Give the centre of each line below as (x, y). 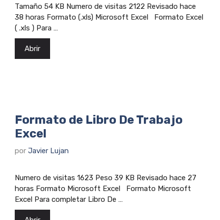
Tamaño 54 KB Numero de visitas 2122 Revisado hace (105, 7)
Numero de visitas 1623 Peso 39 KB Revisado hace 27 (106, 178)
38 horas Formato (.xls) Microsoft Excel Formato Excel (109, 17)
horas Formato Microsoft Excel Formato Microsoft (103, 188)
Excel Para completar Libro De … (69, 199)
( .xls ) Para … (36, 28)
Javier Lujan (48, 151)
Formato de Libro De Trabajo (99, 120)
